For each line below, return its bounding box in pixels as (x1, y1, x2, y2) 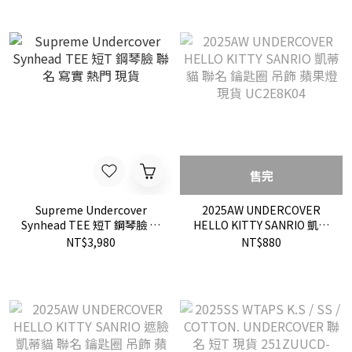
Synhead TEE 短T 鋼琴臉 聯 (21, 217, 160, 233)
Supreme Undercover (35, 202, 147, 218)
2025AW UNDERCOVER (202, 202, 321, 218)
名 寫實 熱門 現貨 (49, 232, 133, 247)
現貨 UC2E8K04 (222, 247, 301, 262)
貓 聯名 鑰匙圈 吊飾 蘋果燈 (196, 232, 327, 247)
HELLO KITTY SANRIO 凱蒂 (193, 217, 329, 233)
